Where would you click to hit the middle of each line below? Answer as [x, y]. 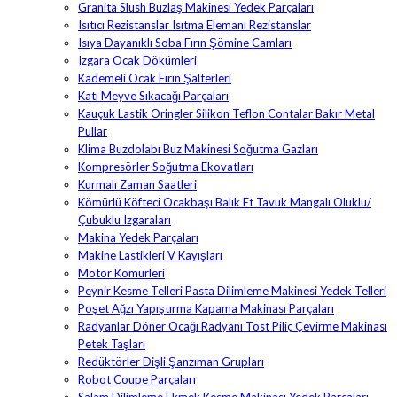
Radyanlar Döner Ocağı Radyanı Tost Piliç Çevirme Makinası [233, 326]
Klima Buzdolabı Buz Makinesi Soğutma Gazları [198, 148]
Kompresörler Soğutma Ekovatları [166, 166]
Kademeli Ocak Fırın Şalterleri [155, 78]
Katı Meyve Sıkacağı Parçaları [153, 95]
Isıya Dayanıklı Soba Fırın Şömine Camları [185, 42]
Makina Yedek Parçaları [138, 237]
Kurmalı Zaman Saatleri [137, 184]
